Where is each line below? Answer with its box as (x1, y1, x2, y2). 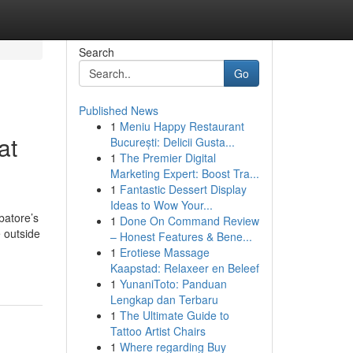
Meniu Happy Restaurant (119, 118, 244, 134)
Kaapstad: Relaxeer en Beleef (110, 260, 259, 276)
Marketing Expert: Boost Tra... (110, 165, 259, 181)
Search (78, 44, 114, 60)
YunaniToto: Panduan (119, 276, 227, 292)
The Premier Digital (119, 150, 216, 165)
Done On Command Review (119, 213, 259, 229)
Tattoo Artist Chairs (110, 323, 206, 339)
